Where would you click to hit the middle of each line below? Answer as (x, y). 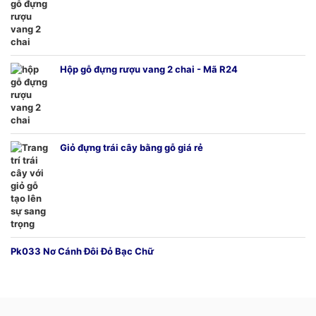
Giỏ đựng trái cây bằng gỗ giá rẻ (132, 148)
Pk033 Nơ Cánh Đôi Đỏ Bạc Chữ (82, 251)
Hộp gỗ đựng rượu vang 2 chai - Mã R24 (149, 69)
